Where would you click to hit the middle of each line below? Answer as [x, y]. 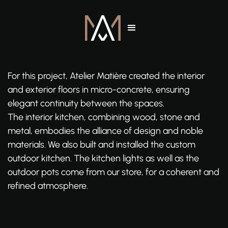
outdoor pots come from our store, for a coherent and [113, 172]
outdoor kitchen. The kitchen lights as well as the [103, 158]
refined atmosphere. [48, 186]
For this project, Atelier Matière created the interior [106, 76]
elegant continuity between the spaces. [86, 103]
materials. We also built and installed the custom [102, 145]
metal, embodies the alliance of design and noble [105, 131]
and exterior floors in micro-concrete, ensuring [99, 90]
